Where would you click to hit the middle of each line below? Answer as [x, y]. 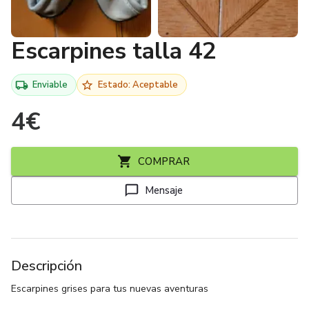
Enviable [50, 84]
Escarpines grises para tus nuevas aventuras [110, 289]
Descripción [47, 266]
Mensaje [163, 191]
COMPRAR [163, 162]
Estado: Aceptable [138, 84]
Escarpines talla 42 [113, 51]
